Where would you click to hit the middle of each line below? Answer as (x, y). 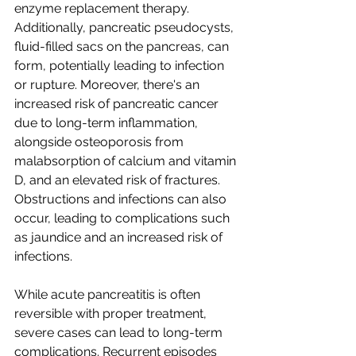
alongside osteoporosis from (101, 141)
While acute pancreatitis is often (109, 294)
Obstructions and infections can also (122, 199)
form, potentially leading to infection (121, 65)
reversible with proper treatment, (112, 313)
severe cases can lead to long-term (120, 332)
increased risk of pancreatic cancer (118, 103)
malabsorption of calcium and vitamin (127, 161)
